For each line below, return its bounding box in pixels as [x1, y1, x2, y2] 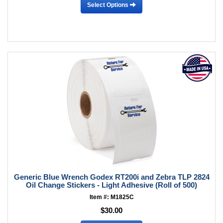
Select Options [87, 1, 130, 8]
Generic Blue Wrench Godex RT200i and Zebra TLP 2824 [13, 173, 210, 181]
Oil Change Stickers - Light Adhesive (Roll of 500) [26, 181, 197, 189]
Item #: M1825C [89, 194, 134, 201]
